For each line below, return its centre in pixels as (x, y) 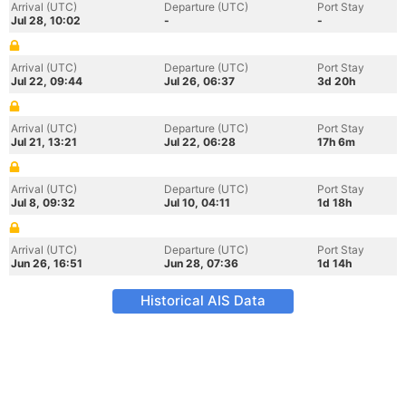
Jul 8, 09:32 (43, 203)
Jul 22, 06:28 (200, 142)
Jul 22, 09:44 (47, 81)
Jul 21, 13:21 (44, 142)
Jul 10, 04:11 (197, 203)
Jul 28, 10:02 (46, 20)
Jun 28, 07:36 (201, 263)
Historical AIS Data (203, 300)
